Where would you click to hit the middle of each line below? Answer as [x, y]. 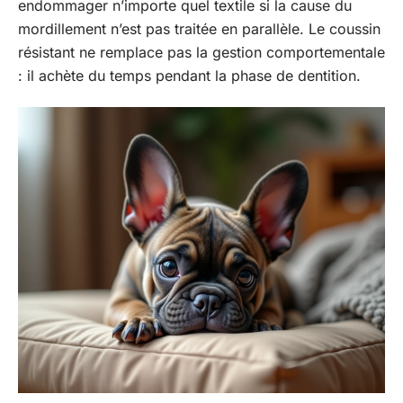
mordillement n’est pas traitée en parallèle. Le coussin [199, 28]
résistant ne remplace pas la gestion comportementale [201, 52]
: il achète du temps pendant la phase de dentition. [189, 75]
